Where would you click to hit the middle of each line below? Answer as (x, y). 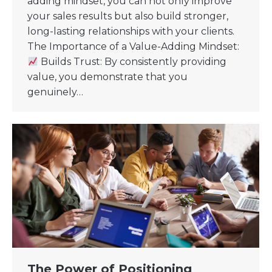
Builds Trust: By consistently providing (133, 62)
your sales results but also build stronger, (128, 16)
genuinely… (55, 92)
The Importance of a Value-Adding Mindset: (133, 46)
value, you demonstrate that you (107, 77)
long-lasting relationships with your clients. (131, 31)
